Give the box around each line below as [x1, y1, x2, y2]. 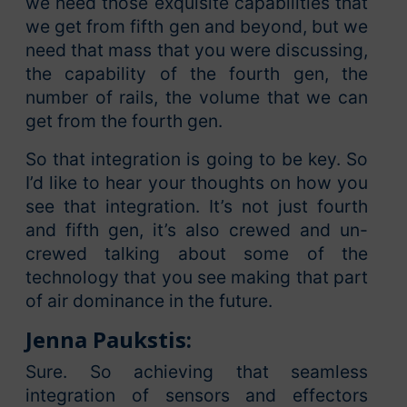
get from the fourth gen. [25, 109, 223, 132]
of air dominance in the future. [25, 289, 273, 312]
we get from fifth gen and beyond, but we [25, 15, 368, 37]
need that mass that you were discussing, [25, 38, 368, 61]
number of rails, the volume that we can [25, 85, 368, 108]
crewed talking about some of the [25, 242, 368, 264]
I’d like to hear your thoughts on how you [25, 171, 368, 194]
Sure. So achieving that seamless [25, 360, 368, 382]
